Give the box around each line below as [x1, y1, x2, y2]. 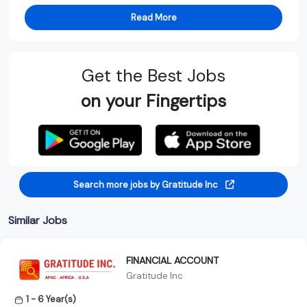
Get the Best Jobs [82, 64, 225, 87]
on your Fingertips [81, 89, 226, 112]
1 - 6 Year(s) [26, 293, 76, 305]
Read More [130, 11, 177, 23]
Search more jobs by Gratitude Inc [73, 178, 220, 191]
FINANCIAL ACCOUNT [126, 254, 219, 267]
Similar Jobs [8, 212, 67, 228]
